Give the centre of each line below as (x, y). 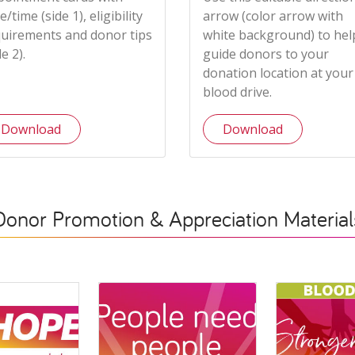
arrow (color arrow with (273, 16)
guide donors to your (266, 54)
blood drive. (238, 92)
